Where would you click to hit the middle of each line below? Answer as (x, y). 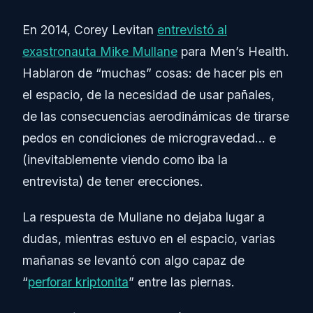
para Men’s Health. (233, 52)
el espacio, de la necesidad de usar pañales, (148, 95)
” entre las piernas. (182, 282)
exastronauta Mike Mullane (100, 52)
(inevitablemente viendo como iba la (125, 160)
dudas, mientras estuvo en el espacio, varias (149, 239)
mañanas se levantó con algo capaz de (133, 261)
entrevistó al (192, 30)
